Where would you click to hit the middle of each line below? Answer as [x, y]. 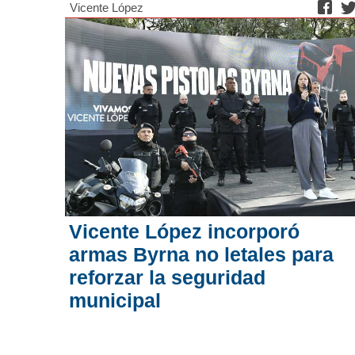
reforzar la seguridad [167, 278]
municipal [115, 301]
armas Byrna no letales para [201, 255]
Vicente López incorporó [184, 232]
